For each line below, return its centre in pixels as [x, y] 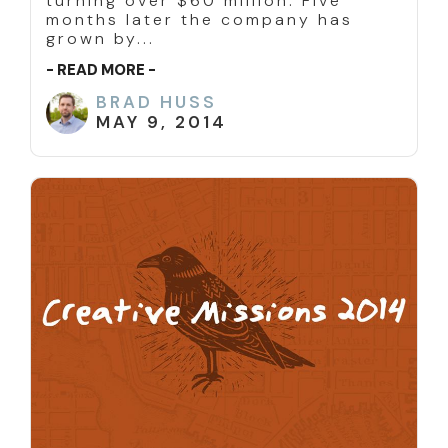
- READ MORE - [101, 70]
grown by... [100, 39]
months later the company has [199, 20]
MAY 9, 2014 [161, 122]
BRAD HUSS [156, 102]
